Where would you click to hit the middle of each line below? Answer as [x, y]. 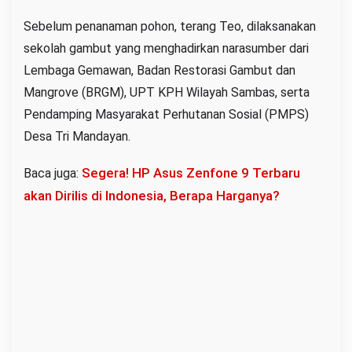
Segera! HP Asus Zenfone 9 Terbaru [191, 173]
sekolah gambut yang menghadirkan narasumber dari [166, 49]
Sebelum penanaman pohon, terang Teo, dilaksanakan [170, 27]
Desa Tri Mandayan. [77, 137]
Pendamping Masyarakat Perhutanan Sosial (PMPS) [166, 115]
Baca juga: [53, 174]
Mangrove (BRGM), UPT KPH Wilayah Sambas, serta [167, 93]
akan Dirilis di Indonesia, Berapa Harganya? [152, 196]
